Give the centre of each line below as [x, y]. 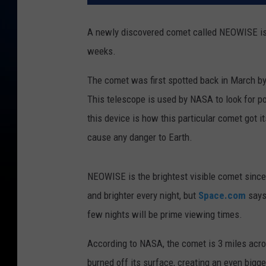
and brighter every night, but [143, 196]
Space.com [222, 196]
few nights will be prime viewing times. [165, 215]
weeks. [102, 51]
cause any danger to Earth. [140, 137]
